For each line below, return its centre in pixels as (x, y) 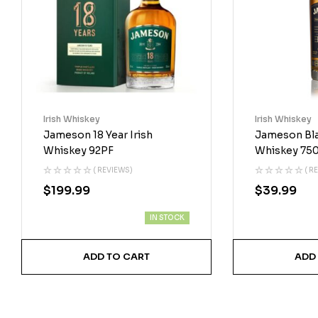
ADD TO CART (116, 257)
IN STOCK (167, 218)
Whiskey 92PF (78, 151)
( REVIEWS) (113, 170)
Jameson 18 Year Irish (98, 135)
